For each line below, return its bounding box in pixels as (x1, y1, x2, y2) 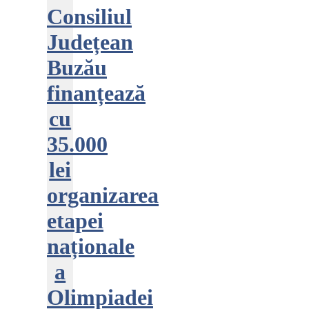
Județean (47, 30, 133, 54)
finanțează (47, 81, 146, 106)
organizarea (47, 183, 159, 208)
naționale (47, 234, 134, 259)
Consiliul (47, 4, 132, 29)
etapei (47, 208, 103, 233)
